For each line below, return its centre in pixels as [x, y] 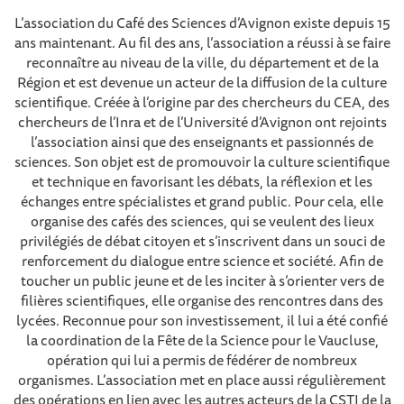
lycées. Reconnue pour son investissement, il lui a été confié [202, 320]
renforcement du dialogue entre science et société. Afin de [202, 260]
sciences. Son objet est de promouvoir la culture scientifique [202, 161]
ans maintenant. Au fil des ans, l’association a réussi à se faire [202, 42]
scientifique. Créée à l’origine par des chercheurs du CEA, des [202, 101]
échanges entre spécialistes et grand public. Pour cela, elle [202, 201]
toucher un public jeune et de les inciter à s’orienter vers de [202, 280]
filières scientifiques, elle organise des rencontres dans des [202, 300]
